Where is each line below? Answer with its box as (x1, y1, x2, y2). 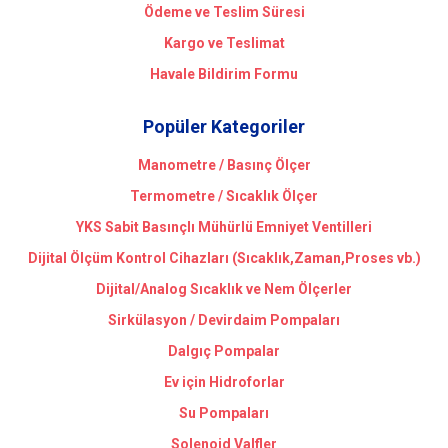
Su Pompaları (179, 404, 269, 421)
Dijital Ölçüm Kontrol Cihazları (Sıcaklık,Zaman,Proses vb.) (27, 249, 421, 266)
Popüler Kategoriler (143, 115, 305, 137)
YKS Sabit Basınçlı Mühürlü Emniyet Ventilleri (76, 218, 372, 235)
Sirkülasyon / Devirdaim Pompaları (108, 311, 340, 328)
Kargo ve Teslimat (163, 34, 285, 51)
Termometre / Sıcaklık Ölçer (130, 187, 318, 204)
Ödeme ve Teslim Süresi (143, 3, 305, 20)
